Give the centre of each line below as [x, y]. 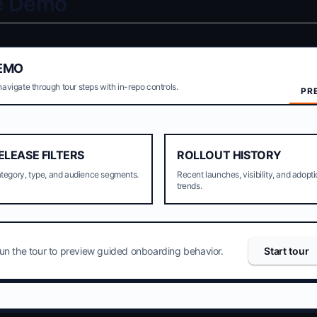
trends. [190, 186]
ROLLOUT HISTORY [229, 155]
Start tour [286, 250]
